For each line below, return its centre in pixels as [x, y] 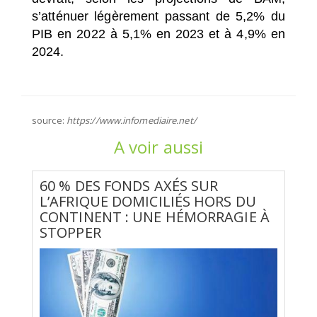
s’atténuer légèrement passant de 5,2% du [158, 16]
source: [49, 120]
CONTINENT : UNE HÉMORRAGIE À [155, 217]
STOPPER [70, 232]
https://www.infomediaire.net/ [131, 120]
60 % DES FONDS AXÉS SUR [129, 185]
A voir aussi [158, 146]
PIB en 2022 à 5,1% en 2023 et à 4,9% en [158, 34]
